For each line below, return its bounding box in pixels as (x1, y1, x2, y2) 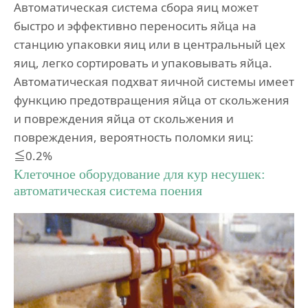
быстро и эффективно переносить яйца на (14, 17, 256, 34)
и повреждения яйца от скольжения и (14, 110, 234, 126)
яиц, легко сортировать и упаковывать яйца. (14, 54, 272, 71)
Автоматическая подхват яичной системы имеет (14, 73, 294, 89)
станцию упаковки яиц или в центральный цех (14, 36, 285, 52)
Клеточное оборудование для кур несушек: (14, 166, 265, 182)
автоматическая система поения (14, 183, 202, 199)
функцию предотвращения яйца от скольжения (14, 91, 289, 108)
